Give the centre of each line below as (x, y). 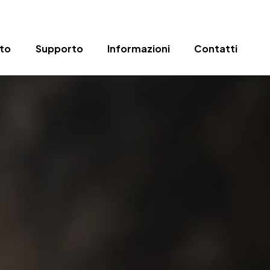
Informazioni (138, 48)
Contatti (216, 48)
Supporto (59, 48)
